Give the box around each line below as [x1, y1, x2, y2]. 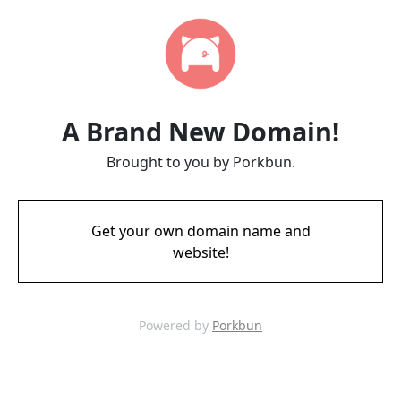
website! [172, 243, 229, 262]
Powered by [139, 317, 212, 334]
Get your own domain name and [90, 221, 311, 241]
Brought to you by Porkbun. [106, 152, 295, 172]
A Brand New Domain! [62, 114, 339, 149]
